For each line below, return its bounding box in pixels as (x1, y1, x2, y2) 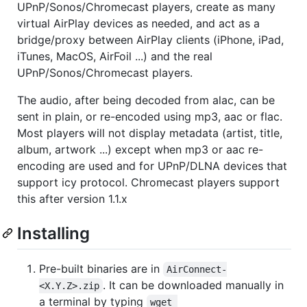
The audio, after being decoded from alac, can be (17, 93, 275, 107)
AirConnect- (167, 263, 228, 275)
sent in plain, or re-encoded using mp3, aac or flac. (17, 109, 282, 123)
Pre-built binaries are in (39, 261, 163, 275)
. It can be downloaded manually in (103, 278, 288, 292)
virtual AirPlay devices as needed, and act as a (17, 16, 260, 30)
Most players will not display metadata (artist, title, (17, 125, 282, 140)
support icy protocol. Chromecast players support (17, 175, 280, 189)
